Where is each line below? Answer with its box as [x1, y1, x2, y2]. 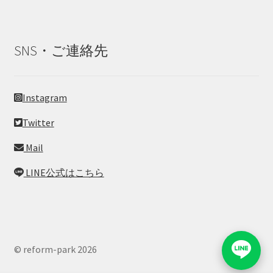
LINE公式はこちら [23, 166, 104, 179]
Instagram [22, 91, 67, 104]
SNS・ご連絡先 [13, 42, 108, 60]
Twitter [22, 116, 54, 129]
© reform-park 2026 [13, 243, 97, 255]
